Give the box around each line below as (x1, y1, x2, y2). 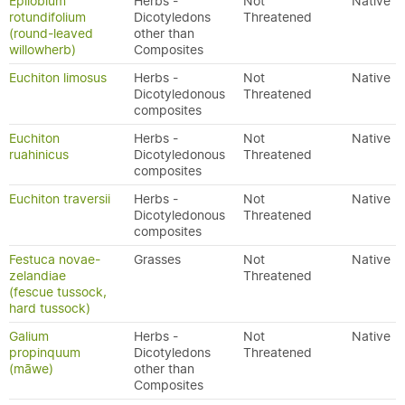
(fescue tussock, (9, 284, 107, 300)
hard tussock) (9, 300, 90, 316)
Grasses (134, 251, 181, 268)
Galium (9, 328, 49, 344)
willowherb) (9, 42, 76, 58)
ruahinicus (9, 146, 69, 163)
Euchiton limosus (9, 70, 107, 86)
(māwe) (9, 361, 53, 377)
